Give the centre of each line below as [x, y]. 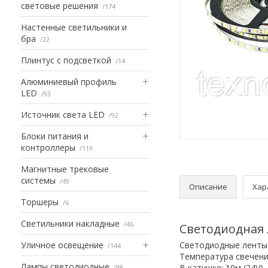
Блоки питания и [55, 136]
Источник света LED [63, 114]
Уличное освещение [62, 245]
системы [38, 180]
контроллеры [48, 147]
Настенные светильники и [74, 27]
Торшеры [40, 202]
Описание [208, 186]
